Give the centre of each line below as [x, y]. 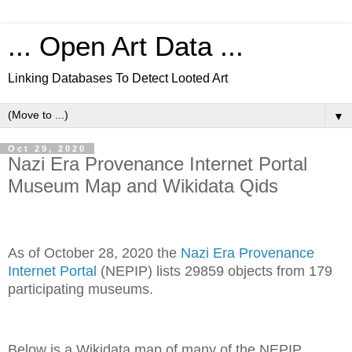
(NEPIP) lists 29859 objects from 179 [214, 271]
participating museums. [81, 289]
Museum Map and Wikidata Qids [143, 186]
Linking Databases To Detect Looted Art [118, 78]
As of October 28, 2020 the [94, 253]
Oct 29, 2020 [47, 148]
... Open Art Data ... [126, 46]
